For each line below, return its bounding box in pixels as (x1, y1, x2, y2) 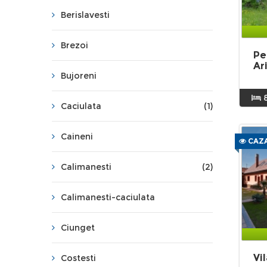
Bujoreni (61, 70, 97, 81)
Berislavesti (61, 10, 110, 20)
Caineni (61, 131, 93, 142)
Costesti (61, 253, 96, 263)
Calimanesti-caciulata (61, 192, 155, 203)
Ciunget (61, 222, 95, 233)
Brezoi (61, 40, 88, 51)
